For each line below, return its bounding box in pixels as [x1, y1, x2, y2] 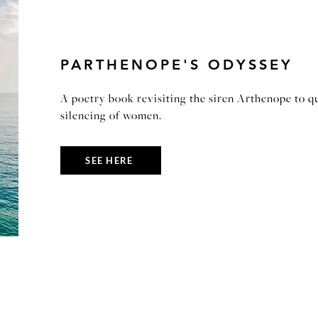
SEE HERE [85, 155, 133, 166]
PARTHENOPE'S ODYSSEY [60, 56, 293, 73]
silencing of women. [60, 109, 162, 124]
